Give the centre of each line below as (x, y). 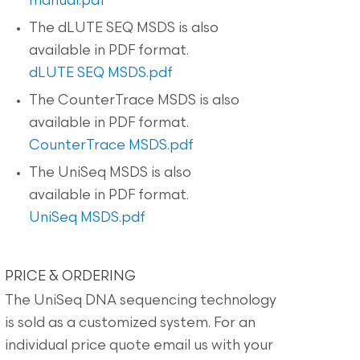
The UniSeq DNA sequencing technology (141, 301)
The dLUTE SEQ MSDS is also (124, 28)
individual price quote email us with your (139, 346)
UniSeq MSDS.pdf (87, 218)
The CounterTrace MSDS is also (134, 100)
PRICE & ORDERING (70, 276)
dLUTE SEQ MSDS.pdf (101, 73)
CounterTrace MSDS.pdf (111, 145)
